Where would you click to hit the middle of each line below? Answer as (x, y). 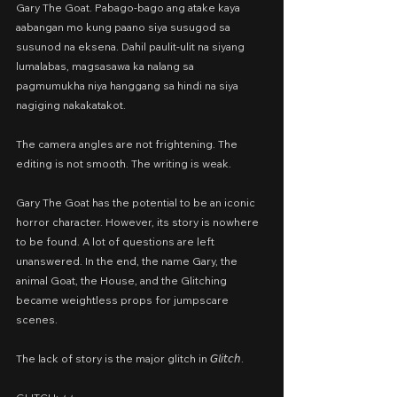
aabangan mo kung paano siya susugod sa (125, 27)
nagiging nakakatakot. (71, 105)
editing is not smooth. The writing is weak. (124, 163)
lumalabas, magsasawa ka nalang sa (106, 66)
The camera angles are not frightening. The (128, 144)
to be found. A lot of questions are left (117, 241)
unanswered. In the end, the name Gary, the (128, 261)
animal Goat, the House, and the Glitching (123, 280)
